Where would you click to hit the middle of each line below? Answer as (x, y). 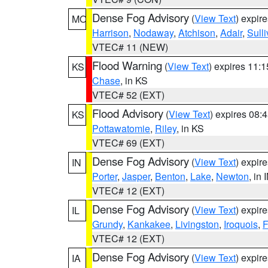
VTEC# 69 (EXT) (128, 143)
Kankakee (149, 224)
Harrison (110, 33)
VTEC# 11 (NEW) (130, 47)
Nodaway (153, 33)
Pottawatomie (121, 128)
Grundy (107, 224)
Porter (105, 176)
